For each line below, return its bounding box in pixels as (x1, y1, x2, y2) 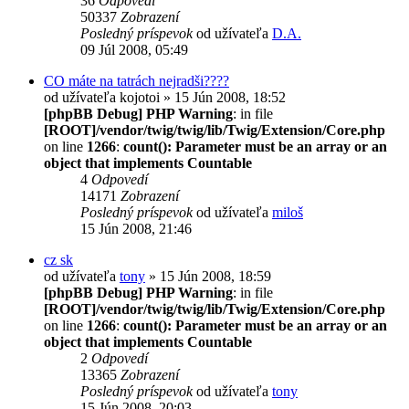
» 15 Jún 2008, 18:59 (145, 267, 271, 284)
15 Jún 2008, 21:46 (80, 220, 192, 236)
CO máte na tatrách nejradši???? (44, 72, 229, 89)
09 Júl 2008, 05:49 (80, 41, 188, 58)
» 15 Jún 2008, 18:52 (160, 89, 286, 105)
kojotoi (120, 89, 160, 105)
